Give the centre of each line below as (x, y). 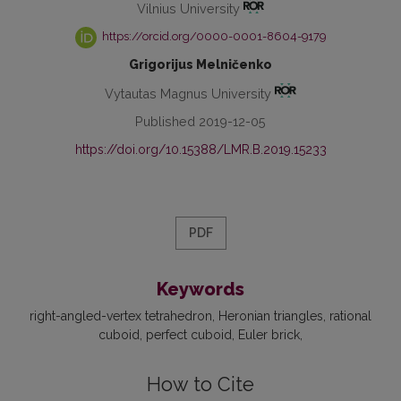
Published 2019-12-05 (200, 122)
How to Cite (200, 385)
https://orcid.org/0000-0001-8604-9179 (213, 36)
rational (350, 316)
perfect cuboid (189, 335)
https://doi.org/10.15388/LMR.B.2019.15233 (200, 150)
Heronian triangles (271, 316)
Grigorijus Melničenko (200, 64)
